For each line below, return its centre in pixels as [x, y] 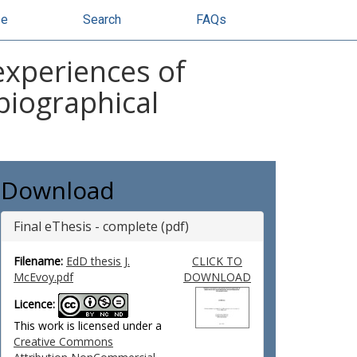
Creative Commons [63, 341]
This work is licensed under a [88, 326]
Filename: [38, 261]
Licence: [34, 304]
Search [102, 20]
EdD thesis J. [98, 261]
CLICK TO [217, 261]
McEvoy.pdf [43, 277]
